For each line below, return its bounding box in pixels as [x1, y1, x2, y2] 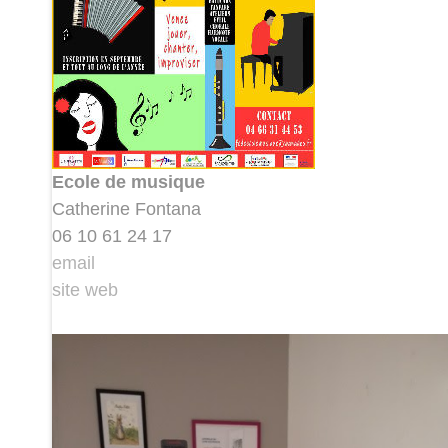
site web [52, 280, 118, 300]
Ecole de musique [52, 172, 205, 192]
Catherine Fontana [52, 199, 201, 219]
